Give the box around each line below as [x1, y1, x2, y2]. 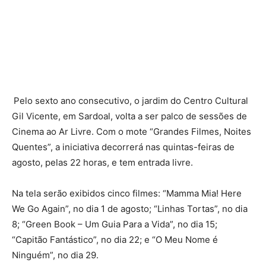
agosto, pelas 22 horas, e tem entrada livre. [12, 157, 193, 169]
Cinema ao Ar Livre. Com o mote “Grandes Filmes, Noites [12, 126, 251, 138]
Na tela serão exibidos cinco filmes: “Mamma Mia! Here [12, 188, 242, 199]
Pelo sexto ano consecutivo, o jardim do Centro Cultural [14, 95, 248, 107]
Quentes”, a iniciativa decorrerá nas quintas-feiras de [12, 141, 235, 153]
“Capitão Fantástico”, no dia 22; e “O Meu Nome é [12, 234, 218, 246]
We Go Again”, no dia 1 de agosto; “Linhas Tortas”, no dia [12, 203, 248, 215]
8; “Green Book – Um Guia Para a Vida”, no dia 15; [12, 218, 217, 230]
